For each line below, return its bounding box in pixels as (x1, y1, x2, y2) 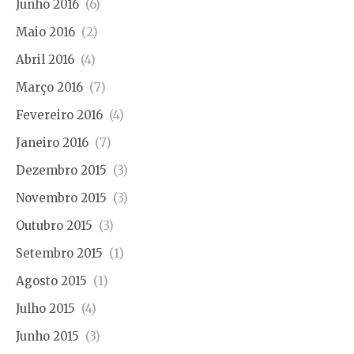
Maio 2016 (16, 24, 75, 40)
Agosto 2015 (16, 273, 87, 289)
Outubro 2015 (16, 218, 92, 234)
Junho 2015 (16, 329, 79, 345)
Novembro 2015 (16, 190, 107, 206)
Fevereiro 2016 (16, 107, 103, 123)
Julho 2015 (16, 301, 75, 317)
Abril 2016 (16, 52, 74, 68)
